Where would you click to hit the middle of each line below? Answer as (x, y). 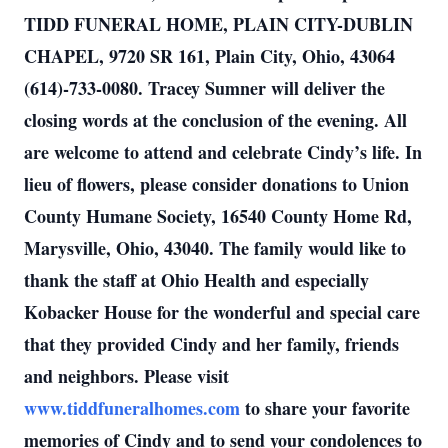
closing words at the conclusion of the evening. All (215, 120)
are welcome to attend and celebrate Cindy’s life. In (223, 152)
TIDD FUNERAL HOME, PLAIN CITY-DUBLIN (218, 24)
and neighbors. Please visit (126, 376)
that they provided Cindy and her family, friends (211, 344)
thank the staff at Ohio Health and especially (196, 280)
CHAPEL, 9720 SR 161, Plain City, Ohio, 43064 (209, 56)
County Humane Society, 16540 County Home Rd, (218, 216)
